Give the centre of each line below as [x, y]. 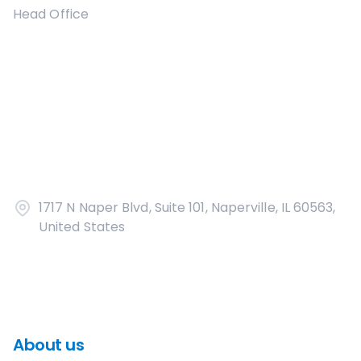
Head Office [51, 14]
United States [82, 227]
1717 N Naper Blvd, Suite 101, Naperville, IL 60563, [187, 207]
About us [48, 345]
